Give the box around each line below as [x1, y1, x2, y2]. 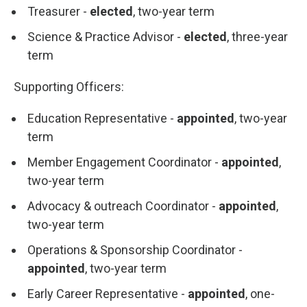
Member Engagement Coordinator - [27, 155, 221, 169]
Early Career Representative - [27, 286, 188, 301]
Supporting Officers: [14, 79, 124, 94]
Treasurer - [27, 4, 90, 19]
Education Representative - [27, 111, 177, 125]
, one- [245, 286, 275, 301]
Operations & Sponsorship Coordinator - [27, 243, 243, 257]
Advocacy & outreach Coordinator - [27, 199, 219, 213]
